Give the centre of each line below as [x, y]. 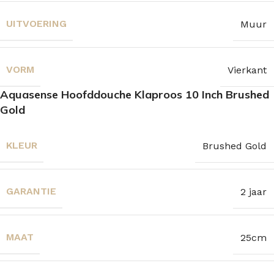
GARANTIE [31, 191]
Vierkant [247, 70]
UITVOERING [36, 24]
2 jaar [254, 191]
